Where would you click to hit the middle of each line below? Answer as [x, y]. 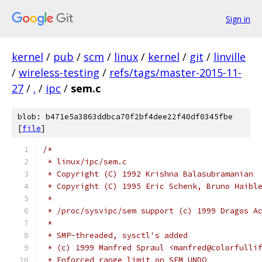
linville [230, 57]
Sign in [238, 19]
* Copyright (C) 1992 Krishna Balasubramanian [148, 174]
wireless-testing [59, 73]
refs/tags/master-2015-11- [175, 73]
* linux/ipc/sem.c [85, 162]
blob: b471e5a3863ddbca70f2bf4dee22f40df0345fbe [125, 117]
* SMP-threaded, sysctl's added [115, 235]
